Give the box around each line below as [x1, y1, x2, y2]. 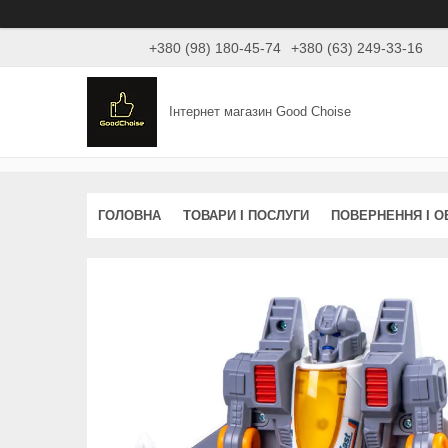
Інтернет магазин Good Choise [169, 104, 352, 120]
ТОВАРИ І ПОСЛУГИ [183, 207, 309, 223]
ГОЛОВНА [98, 207, 161, 223]
